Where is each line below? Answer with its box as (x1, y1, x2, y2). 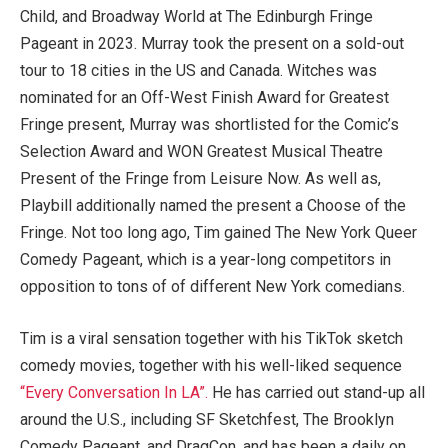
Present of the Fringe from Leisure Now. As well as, (20, 169, 381, 189)
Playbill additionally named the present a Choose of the (20, 196, 406, 216)
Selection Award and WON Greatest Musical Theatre (20, 142, 383, 162)
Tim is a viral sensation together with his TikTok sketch (20, 328, 403, 348)
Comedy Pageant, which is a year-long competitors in (20, 250, 391, 270)
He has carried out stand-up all (212, 382, 425, 402)
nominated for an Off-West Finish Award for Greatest (20, 88, 389, 108)
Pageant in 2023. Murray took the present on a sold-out (20, 34, 404, 54)
